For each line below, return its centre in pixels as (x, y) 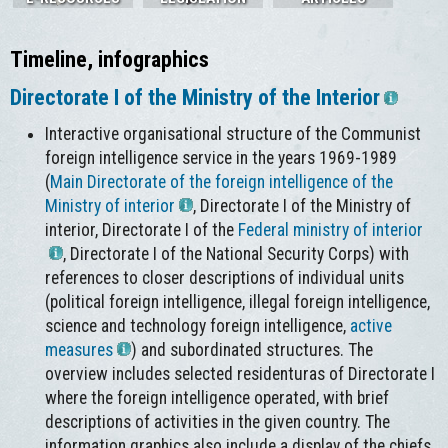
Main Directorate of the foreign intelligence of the (222, 181)
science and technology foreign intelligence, (198, 325)
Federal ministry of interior (331, 229)
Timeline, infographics (109, 59)
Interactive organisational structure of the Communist (233, 133)
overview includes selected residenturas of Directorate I (240, 373)
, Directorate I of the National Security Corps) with (236, 253)
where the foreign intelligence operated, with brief (217, 397)
